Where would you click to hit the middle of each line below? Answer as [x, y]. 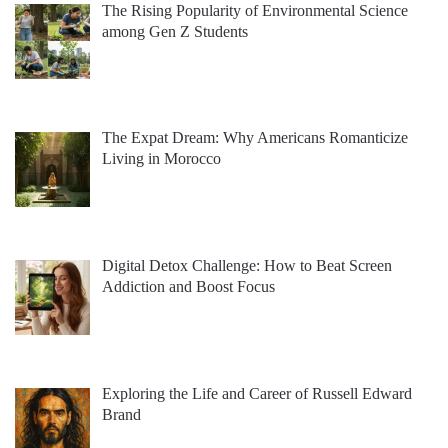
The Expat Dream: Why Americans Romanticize [255, 138]
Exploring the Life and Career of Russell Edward [257, 394]
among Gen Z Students [175, 31]
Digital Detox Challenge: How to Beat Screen [247, 266]
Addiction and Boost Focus [188, 287]
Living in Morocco [161, 159]
